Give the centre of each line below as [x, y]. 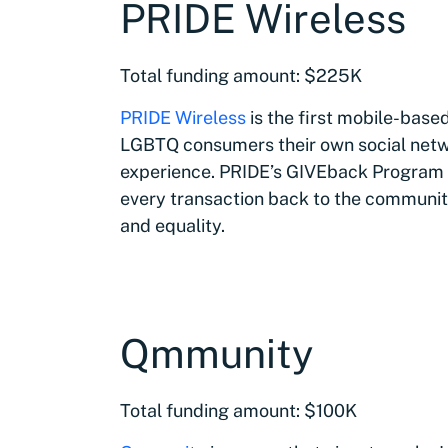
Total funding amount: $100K [238, 410]
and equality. [172, 225]
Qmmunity [216, 353]
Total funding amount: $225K [241, 75]
